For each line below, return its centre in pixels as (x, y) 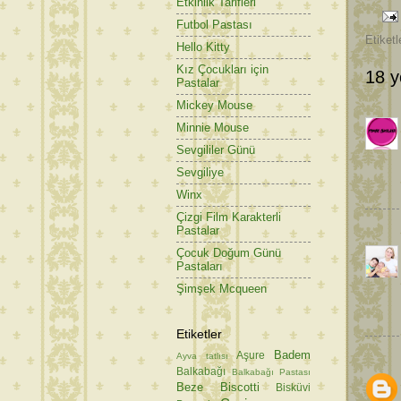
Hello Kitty (203, 47)
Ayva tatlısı (202, 355)
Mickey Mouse (214, 106)
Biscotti (239, 387)
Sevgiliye (200, 173)
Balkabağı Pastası (271, 371)
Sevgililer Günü (216, 150)
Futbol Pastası (214, 25)
